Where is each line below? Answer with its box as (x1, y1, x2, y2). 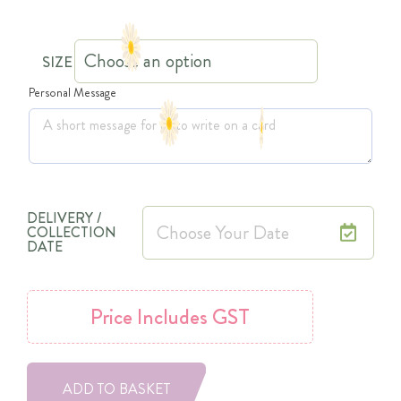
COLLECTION (27, 222, 116, 243)
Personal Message (29, 83, 116, 102)
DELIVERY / (27, 208, 101, 229)
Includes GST (132, 302, 250, 333)
